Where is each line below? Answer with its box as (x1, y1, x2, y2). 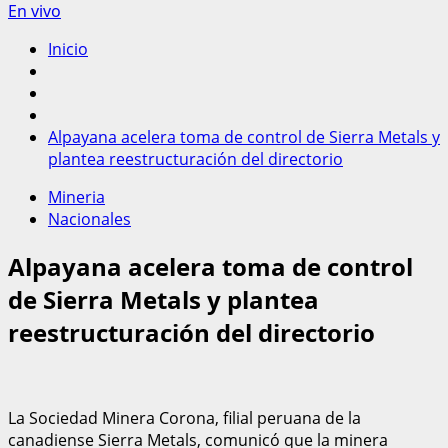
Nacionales (48, 208, 131, 230)
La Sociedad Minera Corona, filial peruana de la (8, 406, 361, 429)
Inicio (48, 38, 88, 60)
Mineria (48, 186, 105, 208)
